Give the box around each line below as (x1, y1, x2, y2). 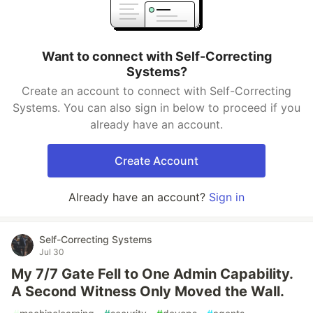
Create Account (115, 154, 198, 168)
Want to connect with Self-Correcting (41, 49, 272, 64)
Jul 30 (39, 247, 64, 257)
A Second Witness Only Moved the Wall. (11, 283, 284, 300)
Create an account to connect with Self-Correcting (22, 84, 291, 98)
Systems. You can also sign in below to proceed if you (13, 101, 300, 115)
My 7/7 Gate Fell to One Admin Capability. (11, 265, 293, 282)
